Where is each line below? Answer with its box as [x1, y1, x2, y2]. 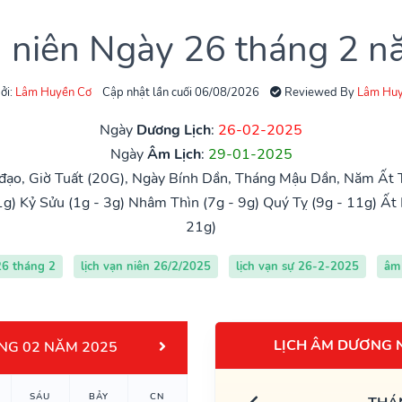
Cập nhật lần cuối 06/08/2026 [101, 83, 259, 100]
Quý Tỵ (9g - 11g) [262, 192, 377, 213]
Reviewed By [281, 83, 357, 100]
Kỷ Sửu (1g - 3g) [19, 192, 125, 213]
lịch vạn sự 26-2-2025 [235, 258, 359, 275]
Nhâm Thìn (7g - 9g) [127, 192, 259, 213]
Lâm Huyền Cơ [14, 83, 92, 100]
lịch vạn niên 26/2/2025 [80, 258, 211, 275]
